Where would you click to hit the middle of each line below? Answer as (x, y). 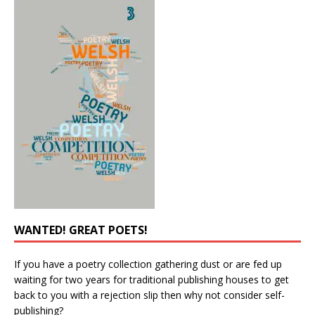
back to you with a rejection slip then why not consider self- (149, 295)
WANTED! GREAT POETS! (81, 230)
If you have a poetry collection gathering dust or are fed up (148, 264)
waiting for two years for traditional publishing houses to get (152, 280)
